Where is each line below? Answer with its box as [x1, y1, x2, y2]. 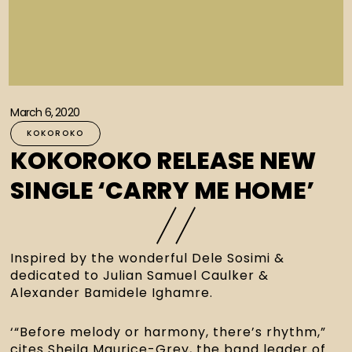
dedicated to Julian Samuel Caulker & [10, 266, 269, 284]
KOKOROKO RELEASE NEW [10, 144, 316, 178]
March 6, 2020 [10, 104, 80, 120]
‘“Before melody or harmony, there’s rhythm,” [10, 322, 327, 341]
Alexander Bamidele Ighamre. [10, 283, 214, 302]
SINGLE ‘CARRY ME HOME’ [10, 174, 314, 207]
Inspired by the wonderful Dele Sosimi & [10, 248, 285, 267]
